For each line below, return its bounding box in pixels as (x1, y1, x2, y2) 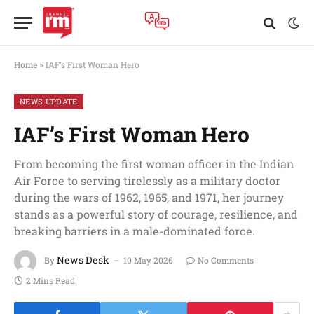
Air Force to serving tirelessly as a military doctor (14, 173, 280, 188)
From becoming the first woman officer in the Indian (14, 156, 294, 171)
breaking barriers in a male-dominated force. (14, 224, 255, 238)
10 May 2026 (123, 254, 173, 266)
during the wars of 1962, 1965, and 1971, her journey (14, 190, 284, 205)
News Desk (57, 253, 109, 267)
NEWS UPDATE (20, 96, 78, 107)
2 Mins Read (26, 275, 75, 286)
